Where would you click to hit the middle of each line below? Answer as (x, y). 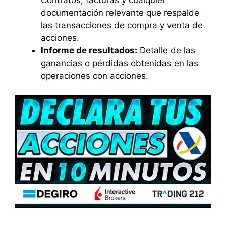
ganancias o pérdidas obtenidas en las (120, 63)
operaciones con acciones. (95, 76)
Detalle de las (166, 51)
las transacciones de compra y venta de (122, 25)
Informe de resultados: (89, 51)
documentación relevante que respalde (120, 13)
